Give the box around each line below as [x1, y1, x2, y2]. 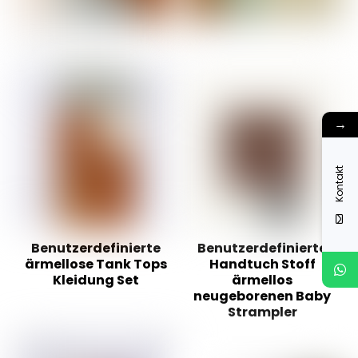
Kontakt [332, 165, 346, 202]
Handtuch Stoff [209, 254, 316, 273]
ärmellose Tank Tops [24, 254, 167, 273]
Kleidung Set [52, 270, 139, 289]
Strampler [227, 302, 297, 321]
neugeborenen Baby [193, 286, 331, 305]
